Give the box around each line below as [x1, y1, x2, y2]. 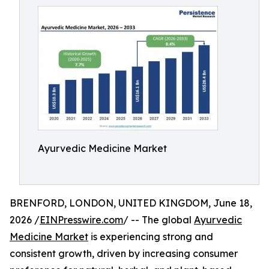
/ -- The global [123, 214, 194, 226]
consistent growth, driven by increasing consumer [10, 247, 238, 259]
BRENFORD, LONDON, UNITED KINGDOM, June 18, [10, 197, 252, 209]
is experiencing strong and [88, 231, 213, 243]
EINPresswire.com [40, 214, 123, 226]
